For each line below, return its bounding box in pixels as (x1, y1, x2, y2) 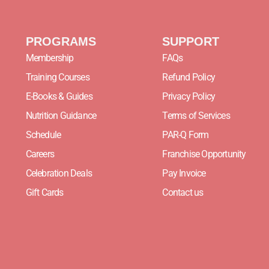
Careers (25, 148, 54, 160)
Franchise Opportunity (162, 148, 246, 160)
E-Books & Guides (25, 91, 92, 103)
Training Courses (25, 71, 89, 83)
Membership (25, 52, 74, 64)
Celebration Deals (25, 168, 92, 180)
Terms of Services (162, 110, 230, 122)
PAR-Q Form (162, 129, 209, 141)
